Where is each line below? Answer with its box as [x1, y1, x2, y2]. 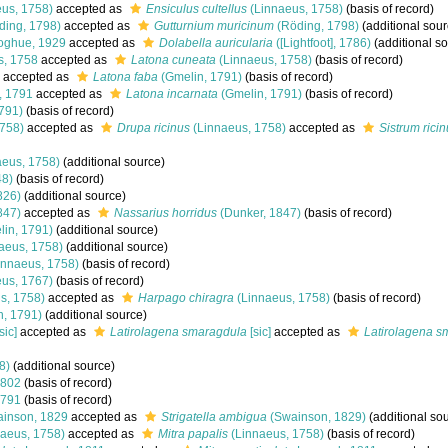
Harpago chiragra [138, 291, 234, 305]
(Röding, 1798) [274, 19, 359, 33]
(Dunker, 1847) [217, 206, 301, 220]
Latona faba [93, 70, 158, 84]
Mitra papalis [158, 427, 228, 441]
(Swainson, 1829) [267, 410, 366, 424]
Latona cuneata [131, 53, 216, 67]
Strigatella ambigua [161, 410, 267, 424]
